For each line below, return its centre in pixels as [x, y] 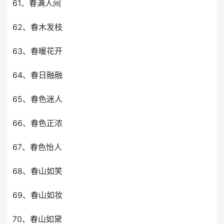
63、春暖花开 [37, 51]
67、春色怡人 [37, 147]
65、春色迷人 [37, 99]
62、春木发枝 [37, 27]
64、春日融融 [37, 75]
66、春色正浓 [37, 123]
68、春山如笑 [37, 171]
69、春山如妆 [37, 195]
